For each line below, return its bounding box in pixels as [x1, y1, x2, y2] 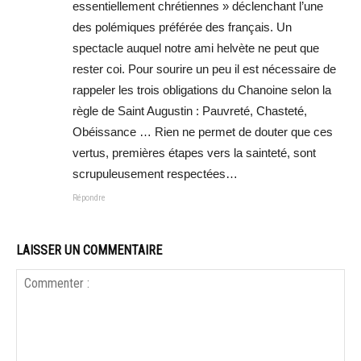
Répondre [73, 193, 106, 204]
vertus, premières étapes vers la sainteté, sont [73, 146, 316, 160]
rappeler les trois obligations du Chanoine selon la [73, 83, 331, 98]
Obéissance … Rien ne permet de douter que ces [73, 125, 333, 139]
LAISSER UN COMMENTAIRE [16, 243, 162, 259]
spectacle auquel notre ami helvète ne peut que [73, 41, 319, 56]
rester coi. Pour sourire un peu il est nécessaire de [73, 62, 336, 77]
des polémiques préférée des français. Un [73, 20, 292, 35]
